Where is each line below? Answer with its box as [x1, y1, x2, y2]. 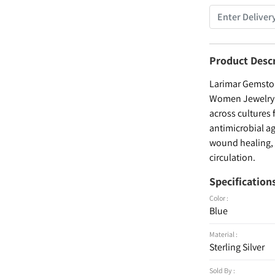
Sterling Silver [209, 241, 265, 254]
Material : [209, 230, 238, 239]
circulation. [209, 151, 256, 164]
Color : [209, 193, 229, 203]
